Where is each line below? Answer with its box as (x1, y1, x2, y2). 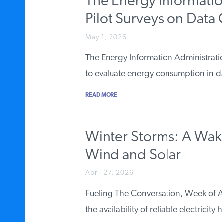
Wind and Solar (85, 148, 181, 164)
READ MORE (85, 92, 117, 99)
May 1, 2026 (85, 33, 127, 41)
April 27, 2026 (85, 169, 134, 177)
